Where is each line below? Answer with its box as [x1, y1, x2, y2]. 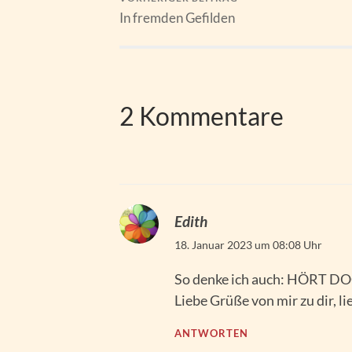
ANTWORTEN [174, 328, 248, 340]
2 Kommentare [119, 101, 284, 131]
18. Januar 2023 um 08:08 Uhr [174, 238, 322, 252]
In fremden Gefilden [119, 9, 235, 27]
